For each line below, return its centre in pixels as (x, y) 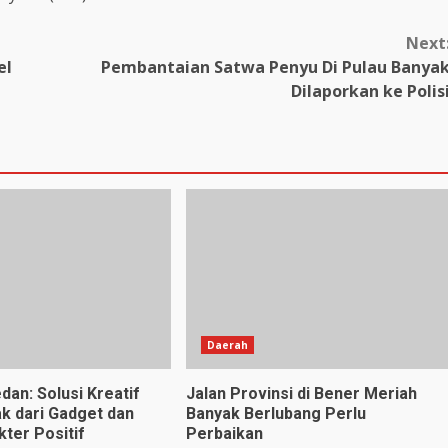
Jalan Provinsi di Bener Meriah (301, 394)
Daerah (227, 345)
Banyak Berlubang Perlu (275, 414)
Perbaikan (226, 434)
